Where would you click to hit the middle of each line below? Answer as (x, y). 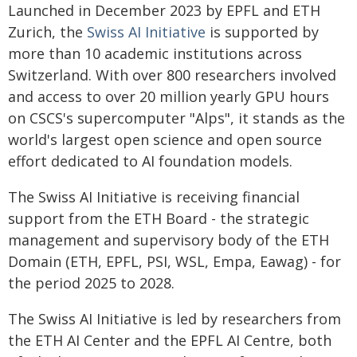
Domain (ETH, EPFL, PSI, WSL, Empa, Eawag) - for (175, 261)
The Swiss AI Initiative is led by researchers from (175, 319)
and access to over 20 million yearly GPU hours (169, 96)
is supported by (262, 32)
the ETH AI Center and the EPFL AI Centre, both (170, 340)
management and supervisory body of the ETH (169, 240)
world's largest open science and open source (165, 139)
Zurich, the (47, 32)
